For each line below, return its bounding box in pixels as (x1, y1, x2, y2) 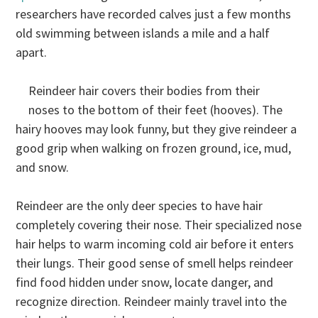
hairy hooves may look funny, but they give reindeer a (16, 120, 297, 137)
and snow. (16, 158, 70, 175)
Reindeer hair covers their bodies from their (28, 82, 261, 99)
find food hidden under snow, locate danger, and (16, 273, 274, 290)
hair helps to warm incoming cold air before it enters (16, 235, 295, 252)
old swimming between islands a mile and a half (16, 24, 270, 41)
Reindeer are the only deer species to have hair (16, 197, 263, 214)
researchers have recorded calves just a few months (16, 5, 292, 22)
